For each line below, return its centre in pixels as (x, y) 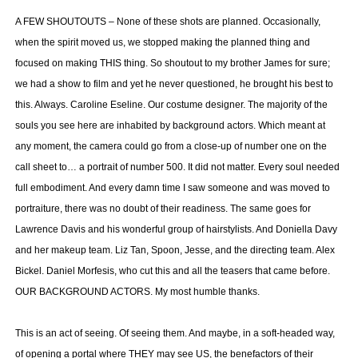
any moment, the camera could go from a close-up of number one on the (171, 146)
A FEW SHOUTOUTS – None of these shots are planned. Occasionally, (167, 22)
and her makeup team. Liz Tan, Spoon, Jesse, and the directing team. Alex (175, 250)
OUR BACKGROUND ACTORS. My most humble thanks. (137, 292)
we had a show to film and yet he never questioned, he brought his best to (174, 84)
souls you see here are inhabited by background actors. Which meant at (170, 125)
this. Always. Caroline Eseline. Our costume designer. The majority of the (171, 105)
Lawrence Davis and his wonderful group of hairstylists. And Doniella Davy (176, 229)
